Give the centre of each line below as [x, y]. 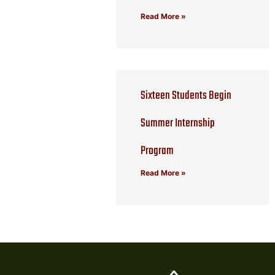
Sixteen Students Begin [186, 95]
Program [157, 151]
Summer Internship [178, 123]
